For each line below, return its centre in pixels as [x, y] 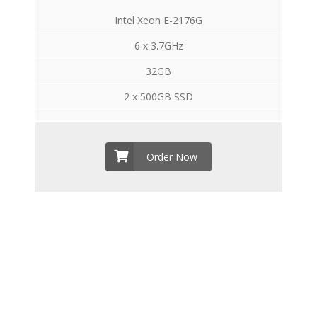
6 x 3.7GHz [158, 46]
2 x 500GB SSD [158, 97]
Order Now [172, 157]
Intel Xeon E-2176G [158, 20]
